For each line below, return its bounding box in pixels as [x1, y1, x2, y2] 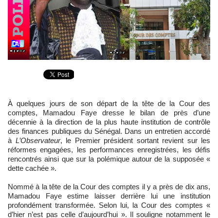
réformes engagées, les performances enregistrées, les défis [8, 145, 210, 154]
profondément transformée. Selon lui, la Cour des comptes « [8, 201, 210, 209]
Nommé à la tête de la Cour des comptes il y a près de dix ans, [8, 182, 210, 191]
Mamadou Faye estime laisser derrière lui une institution [8, 192, 210, 200]
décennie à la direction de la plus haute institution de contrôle [8, 118, 210, 126]
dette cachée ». [8, 164, 56, 172]
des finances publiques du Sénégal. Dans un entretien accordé [8, 127, 210, 135]
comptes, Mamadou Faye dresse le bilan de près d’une [8, 109, 210, 117]
